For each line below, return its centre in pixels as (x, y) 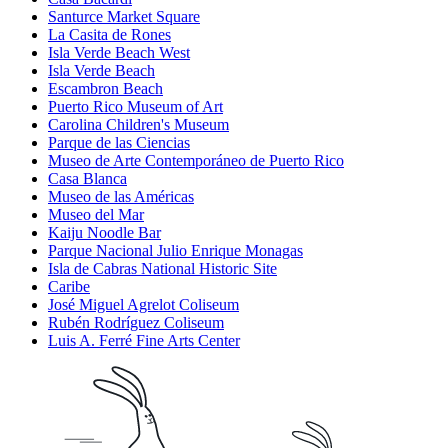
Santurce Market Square (124, 17)
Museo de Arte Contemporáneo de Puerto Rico (196, 161)
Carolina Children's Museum (138, 125)
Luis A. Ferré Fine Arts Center (144, 341)
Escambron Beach (105, 89)
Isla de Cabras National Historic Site (162, 269)
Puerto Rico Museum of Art (135, 107)
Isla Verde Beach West (119, 53)
